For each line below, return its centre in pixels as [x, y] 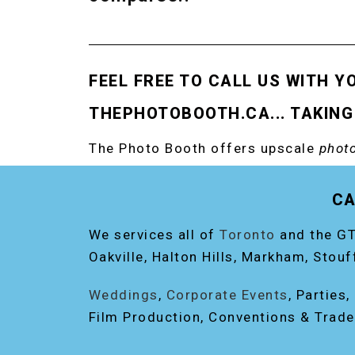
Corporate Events [227, 295]
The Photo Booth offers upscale [204, 148]
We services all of [154, 235]
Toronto [248, 235]
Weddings [123, 295]
